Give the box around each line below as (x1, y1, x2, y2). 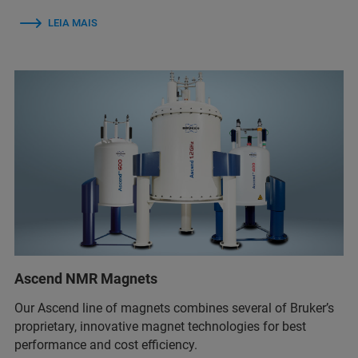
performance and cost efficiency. (14, 336, 197, 352)
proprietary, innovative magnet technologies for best (14, 318, 306, 334)
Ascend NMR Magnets (14, 269, 157, 287)
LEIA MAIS (48, 17, 97, 29)
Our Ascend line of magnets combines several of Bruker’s (14, 300, 334, 316)
